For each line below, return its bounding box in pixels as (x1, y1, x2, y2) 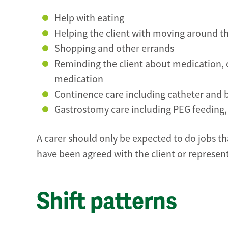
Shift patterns (37, 187, 177, 215)
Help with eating (54, 11, 124, 24)
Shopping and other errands (54, 42, 174, 55)
